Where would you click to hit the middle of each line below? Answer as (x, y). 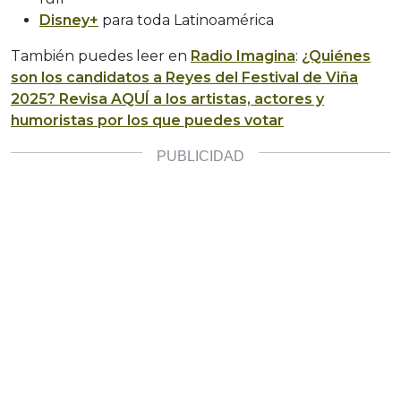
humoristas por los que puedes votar (147, 121)
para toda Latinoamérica (186, 21)
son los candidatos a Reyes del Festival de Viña (184, 78)
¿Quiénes (336, 56)
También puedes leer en (101, 56)
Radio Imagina (243, 56)
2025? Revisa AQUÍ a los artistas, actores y (167, 99)
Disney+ (69, 21)
